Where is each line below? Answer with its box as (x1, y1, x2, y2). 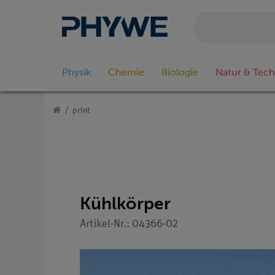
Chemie (108, 66, 144, 79)
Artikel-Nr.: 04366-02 (80, 218, 178, 230)
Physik (62, 66, 91, 79)
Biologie (161, 66, 198, 79)
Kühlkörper (80, 193, 171, 214)
